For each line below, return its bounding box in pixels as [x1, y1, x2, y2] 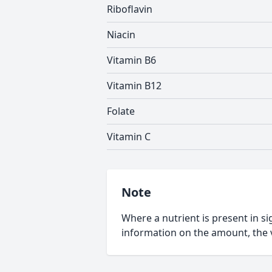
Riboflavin [107, 2, 152, 16]
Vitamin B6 [107, 53, 156, 67]
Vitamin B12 [107, 79, 161, 92]
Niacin [107, 28, 135, 41]
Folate [107, 104, 135, 118]
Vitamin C [107, 130, 151, 143]
